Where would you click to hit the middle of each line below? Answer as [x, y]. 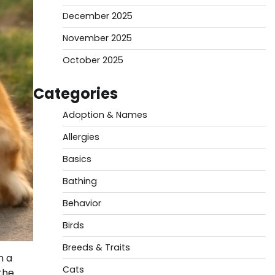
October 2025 [93, 60]
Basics [77, 159]
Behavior [82, 203]
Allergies [81, 137]
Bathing [79, 181]
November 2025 [97, 38]
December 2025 [97, 16]
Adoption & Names [105, 115]
